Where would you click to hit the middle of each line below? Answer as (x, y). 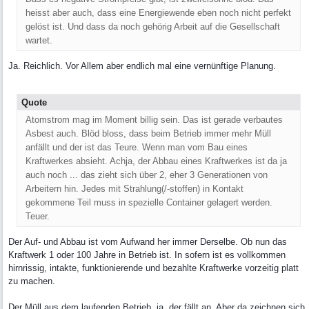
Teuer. (38, 216)
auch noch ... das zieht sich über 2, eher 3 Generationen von (147, 175)
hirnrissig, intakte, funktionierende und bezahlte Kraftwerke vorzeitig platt (153, 268)
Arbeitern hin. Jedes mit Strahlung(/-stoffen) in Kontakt (134, 189)
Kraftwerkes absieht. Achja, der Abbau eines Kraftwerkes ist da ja (156, 161)
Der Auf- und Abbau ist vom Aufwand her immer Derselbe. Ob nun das (148, 242)
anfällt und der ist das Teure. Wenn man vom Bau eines (137, 147)
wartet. (39, 40)
